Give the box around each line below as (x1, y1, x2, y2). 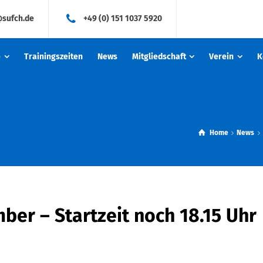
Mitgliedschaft (131, 52, 186, 62)
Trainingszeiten (23, 52, 83, 62)
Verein (209, 52, 234, 62)
